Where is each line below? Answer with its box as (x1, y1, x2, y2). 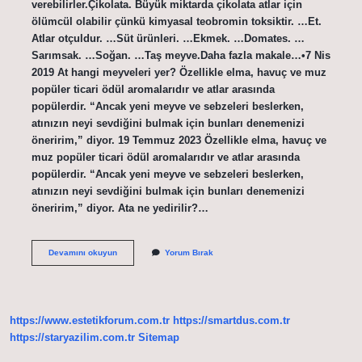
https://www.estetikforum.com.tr (10, 314, 170, 327)
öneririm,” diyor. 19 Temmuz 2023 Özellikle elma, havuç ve (31, 133, 326, 146)
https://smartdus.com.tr (173, 314, 290, 327)
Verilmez (116, 269, 150, 279)
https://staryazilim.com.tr (10, 331, 135, 344)
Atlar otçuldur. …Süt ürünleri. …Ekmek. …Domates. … (31, 32, 305, 44)
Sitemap (138, 331, 179, 344)
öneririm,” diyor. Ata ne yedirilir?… (31, 201, 208, 214)
